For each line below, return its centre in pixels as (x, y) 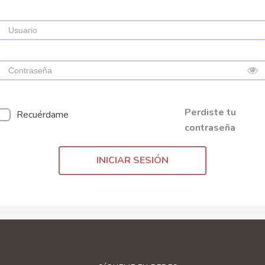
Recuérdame (43, 115)
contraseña (210, 128)
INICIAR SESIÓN (132, 161)
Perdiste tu (210, 113)
